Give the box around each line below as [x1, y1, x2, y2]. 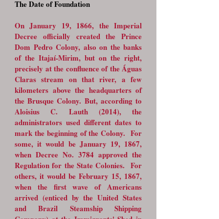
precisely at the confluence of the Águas [15, 63, 142, 74]
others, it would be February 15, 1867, [15, 171, 142, 181]
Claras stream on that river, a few [15, 74, 142, 85]
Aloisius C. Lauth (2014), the [15, 106, 142, 117]
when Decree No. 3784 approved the [15, 149, 142, 160]
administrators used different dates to [15, 117, 142, 128]
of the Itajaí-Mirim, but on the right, [15, 52, 142, 63]
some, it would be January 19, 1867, [15, 138, 142, 149]
